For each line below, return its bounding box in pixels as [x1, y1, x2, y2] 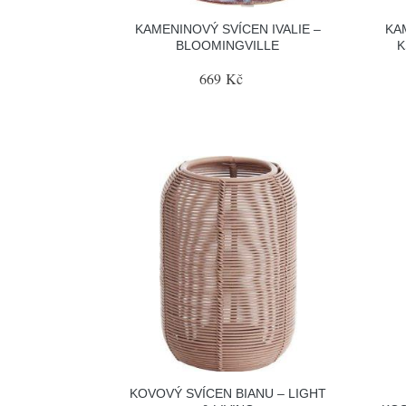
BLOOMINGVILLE [176, 37, 280, 53]
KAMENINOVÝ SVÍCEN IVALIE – [134, 21, 321, 36]
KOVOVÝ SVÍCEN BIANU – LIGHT [129, 386, 326, 401]
